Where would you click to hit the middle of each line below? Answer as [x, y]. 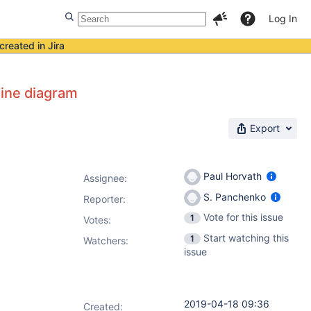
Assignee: [105, 178]
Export [265, 128]
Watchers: [106, 241]
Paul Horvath [233, 176]
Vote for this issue [243, 217]
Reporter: [104, 199]
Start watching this [246, 238]
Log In [283, 18]
